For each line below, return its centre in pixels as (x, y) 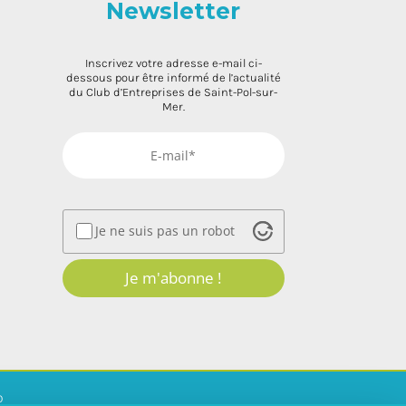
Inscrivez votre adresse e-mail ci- (173, 63)
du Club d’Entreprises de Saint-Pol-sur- (174, 92)
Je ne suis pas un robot (165, 231)
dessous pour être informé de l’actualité (173, 78)
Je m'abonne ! (174, 277)
